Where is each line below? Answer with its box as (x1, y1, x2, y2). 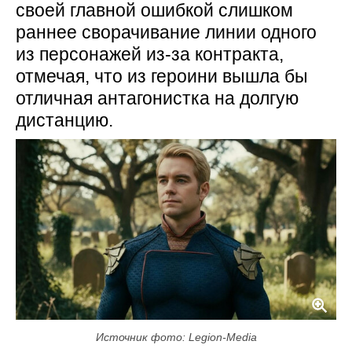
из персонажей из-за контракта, (16, 44, 284, 64)
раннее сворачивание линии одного (16, 22, 317, 42)
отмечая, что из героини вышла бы (16, 66, 308, 86)
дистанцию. (16, 110, 113, 130)
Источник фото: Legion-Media (95, 330, 257, 343)
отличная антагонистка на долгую (16, 88, 299, 108)
